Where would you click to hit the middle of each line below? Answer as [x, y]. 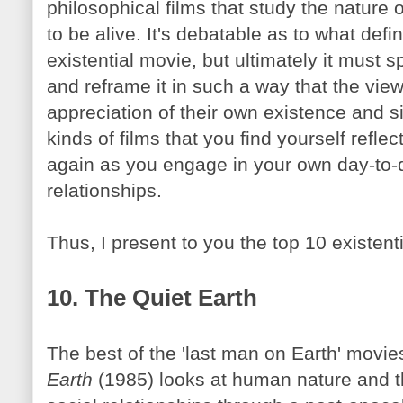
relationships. [104, 190]
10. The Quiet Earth [152, 298]
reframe [118, 86]
